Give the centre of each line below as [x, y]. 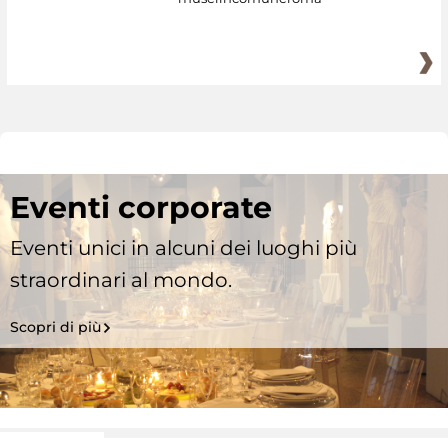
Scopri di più [55, 326]
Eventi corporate [141, 207]
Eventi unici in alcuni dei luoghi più [183, 247]
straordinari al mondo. [121, 279]
